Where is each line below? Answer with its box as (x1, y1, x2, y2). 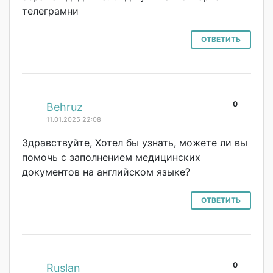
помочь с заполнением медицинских (22, 151, 200, 163)
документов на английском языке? (22, 165, 190, 178)
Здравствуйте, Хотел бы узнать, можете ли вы (22, 136, 247, 149)
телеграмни (22, 4, 79, 17)
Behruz (46, 100, 83, 113)
